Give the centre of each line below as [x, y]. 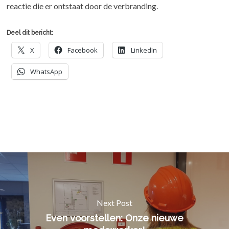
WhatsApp [47, 71]
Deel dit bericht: [30, 32]
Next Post [114, 202]
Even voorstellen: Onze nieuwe [114, 218]
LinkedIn [144, 50]
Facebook [83, 50]
